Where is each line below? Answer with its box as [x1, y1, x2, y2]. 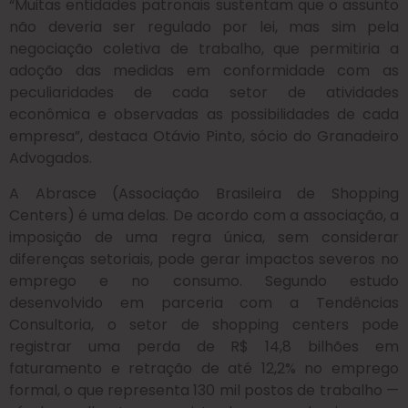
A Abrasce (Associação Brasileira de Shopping [9, 182, 399, 204]
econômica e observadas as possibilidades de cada [9, 104, 399, 126]
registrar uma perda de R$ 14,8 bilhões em [9, 335, 399, 357]
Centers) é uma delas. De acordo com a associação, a [9, 204, 399, 226]
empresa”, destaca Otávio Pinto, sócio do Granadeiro [9, 126, 399, 148]
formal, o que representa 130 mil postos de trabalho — [9, 379, 399, 401]
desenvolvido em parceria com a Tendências [9, 291, 399, 313]
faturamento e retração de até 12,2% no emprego [9, 357, 399, 379]
